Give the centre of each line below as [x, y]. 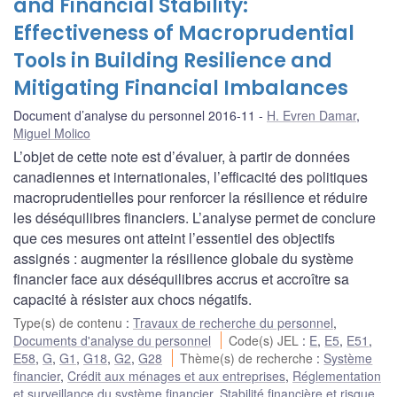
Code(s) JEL [266, 340]
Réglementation [337, 375]
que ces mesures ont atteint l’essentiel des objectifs [174, 237]
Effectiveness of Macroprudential [184, 33]
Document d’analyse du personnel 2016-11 [134, 115]
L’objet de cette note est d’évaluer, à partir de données [182, 156]
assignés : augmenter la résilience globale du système [183, 258]
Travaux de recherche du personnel [233, 322]
